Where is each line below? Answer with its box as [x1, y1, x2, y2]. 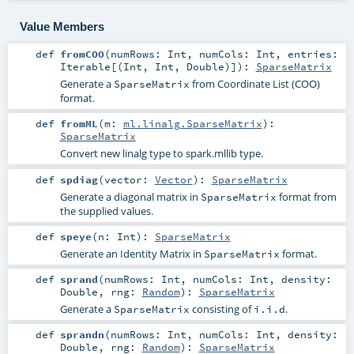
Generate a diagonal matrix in [59, 189, 201, 204]
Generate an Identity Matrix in [59, 246, 204, 261]
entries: [287, 47, 338, 61]
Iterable [59, 60, 111, 73]
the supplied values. [59, 203, 153, 218]
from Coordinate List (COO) [189, 77, 320, 92]
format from [276, 189, 337, 204]
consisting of [189, 301, 254, 316]
